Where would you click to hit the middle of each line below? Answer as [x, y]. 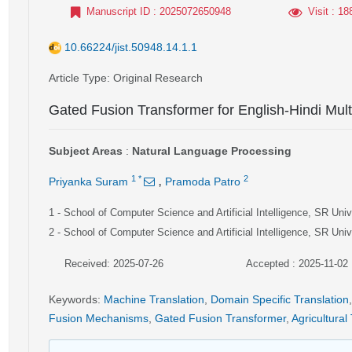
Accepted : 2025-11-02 [297, 264]
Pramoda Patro [203, 181]
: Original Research [155, 78]
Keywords [73, 299]
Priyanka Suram [88, 181]
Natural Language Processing [212, 151]
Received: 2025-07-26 [114, 264]
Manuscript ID [118, 11]
